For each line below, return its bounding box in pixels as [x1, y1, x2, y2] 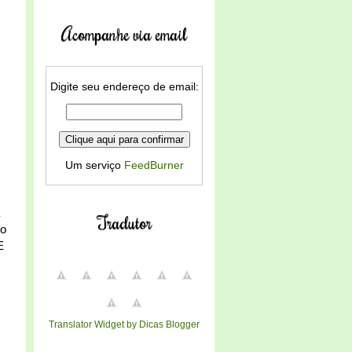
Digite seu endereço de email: [49, 80, 199, 93]
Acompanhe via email [61, 22, 187, 45]
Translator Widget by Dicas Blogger [49, 319, 200, 329]
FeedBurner [123, 159, 184, 171]
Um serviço [64, 159, 124, 171]
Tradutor [97, 211, 152, 233]
